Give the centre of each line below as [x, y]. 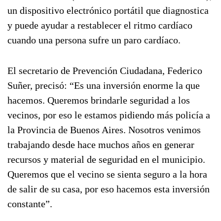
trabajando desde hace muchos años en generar [101, 145]
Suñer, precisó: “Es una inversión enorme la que [104, 85]
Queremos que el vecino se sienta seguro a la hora [107, 174]
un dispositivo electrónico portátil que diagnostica [108, 10]
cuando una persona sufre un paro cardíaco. [94, 40]
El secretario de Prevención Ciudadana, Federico [105, 71]
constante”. [30, 204]
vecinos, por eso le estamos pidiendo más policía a [109, 115]
